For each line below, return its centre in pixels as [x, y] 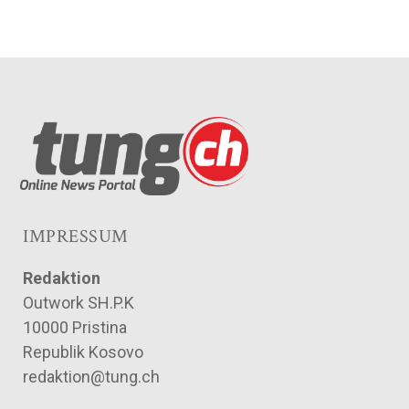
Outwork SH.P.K [79, 303]
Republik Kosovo [83, 352]
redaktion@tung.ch [91, 377]
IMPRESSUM [76, 237]
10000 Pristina [75, 328]
